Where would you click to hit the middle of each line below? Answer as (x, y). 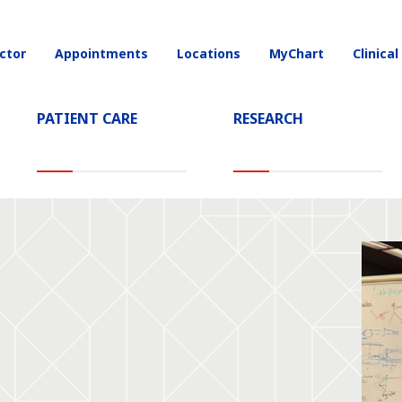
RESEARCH (268, 118)
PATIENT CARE (87, 118)
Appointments (101, 53)
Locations (209, 53)
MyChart (297, 53)
